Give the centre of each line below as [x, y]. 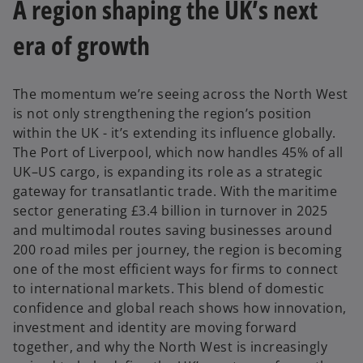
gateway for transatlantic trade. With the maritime [175, 192]
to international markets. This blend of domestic [169, 289]
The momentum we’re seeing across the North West [181, 94]
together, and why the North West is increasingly [171, 347]
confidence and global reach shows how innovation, [180, 308]
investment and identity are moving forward [155, 328]
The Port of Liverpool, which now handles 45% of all [178, 153]
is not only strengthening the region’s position [162, 114]
